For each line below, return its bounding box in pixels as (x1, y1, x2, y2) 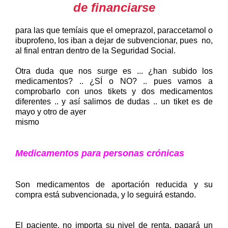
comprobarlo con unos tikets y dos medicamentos (15, 87, 213, 96)
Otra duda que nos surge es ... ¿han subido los (15, 66, 213, 75)
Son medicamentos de (15, 180, 111, 189)
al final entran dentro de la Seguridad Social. (15, 46, 176, 55)
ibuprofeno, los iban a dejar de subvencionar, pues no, (15, 36, 213, 45)
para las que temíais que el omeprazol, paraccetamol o (15, 25, 213, 35)
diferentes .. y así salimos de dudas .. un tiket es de (15, 97, 213, 106)
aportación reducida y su (111, 180, 213, 189)
